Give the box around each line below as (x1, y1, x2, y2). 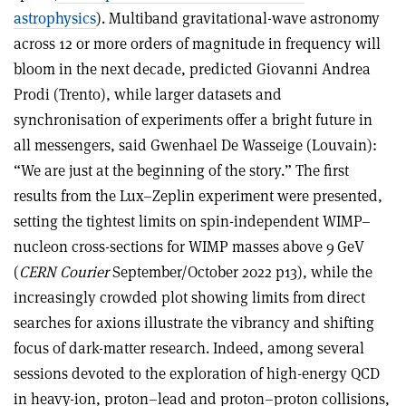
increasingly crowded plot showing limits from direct (14, 286, 365, 307)
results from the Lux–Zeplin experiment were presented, (14, 185, 382, 206)
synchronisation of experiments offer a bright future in (14, 109, 372, 130)
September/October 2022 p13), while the (109, 261, 372, 282)
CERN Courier (19, 261, 109, 282)
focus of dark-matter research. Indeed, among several (14, 337, 364, 358)
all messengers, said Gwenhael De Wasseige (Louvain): (14, 134, 377, 155)
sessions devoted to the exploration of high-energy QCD (14, 362, 380, 383)
